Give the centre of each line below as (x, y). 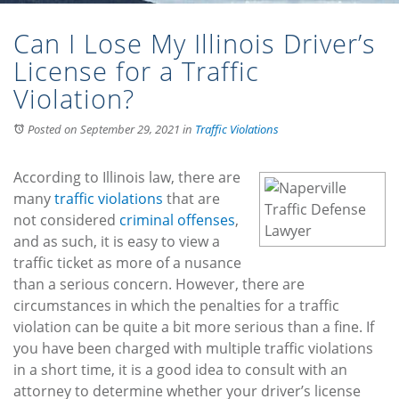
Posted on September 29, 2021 (104, 130)
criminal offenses (177, 220)
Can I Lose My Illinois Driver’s (195, 44)
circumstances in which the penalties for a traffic (176, 306)
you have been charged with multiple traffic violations (193, 349)
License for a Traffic (136, 72)
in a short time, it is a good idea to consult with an (180, 370)
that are (191, 199)
